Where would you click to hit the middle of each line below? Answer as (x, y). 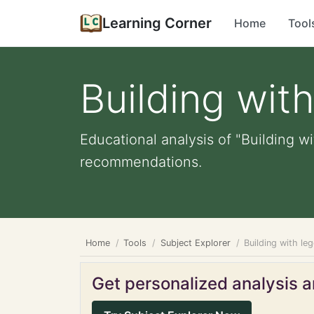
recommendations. (141, 162)
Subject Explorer (195, 243)
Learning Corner (157, 23)
